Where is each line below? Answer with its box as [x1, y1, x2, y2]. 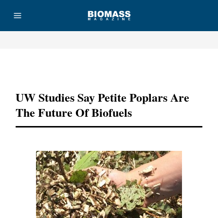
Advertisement [91, 65, 127, 71]
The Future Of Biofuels [16, 104, 132, 121]
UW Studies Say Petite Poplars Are [16, 89, 189, 106]
